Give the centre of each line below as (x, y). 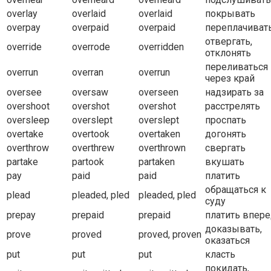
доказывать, (233, 229)
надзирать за (234, 93)
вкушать (225, 162)
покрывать (230, 14)
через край (230, 79)
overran (88, 73)
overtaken (159, 134)
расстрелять (233, 106)
